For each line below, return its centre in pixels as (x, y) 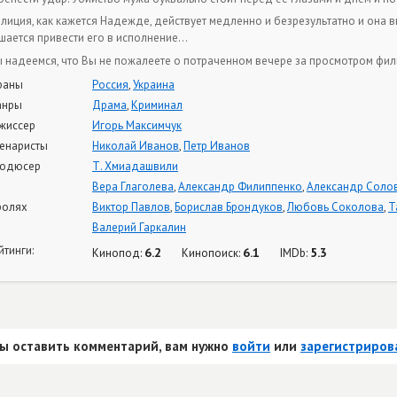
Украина (154, 85)
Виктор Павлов (131, 207)
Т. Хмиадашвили (135, 166)
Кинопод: (118, 253)
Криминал (157, 105)
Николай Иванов (136, 146)
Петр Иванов (217, 146)
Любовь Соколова (335, 207)
